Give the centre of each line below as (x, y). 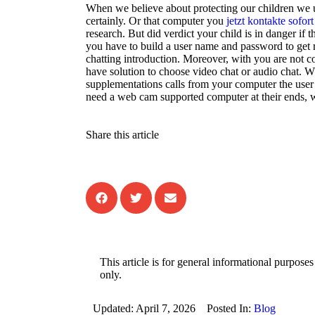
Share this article (122, 135)
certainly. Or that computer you (156, 21)
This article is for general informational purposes (207, 262)
